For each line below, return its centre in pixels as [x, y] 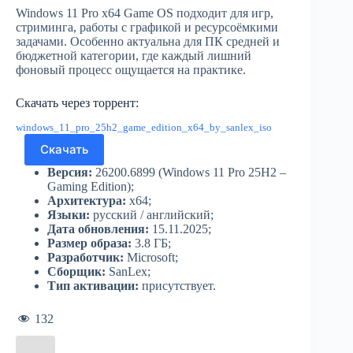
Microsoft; [151, 257]
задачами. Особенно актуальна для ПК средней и [148, 41]
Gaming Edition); [91, 186]
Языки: [69, 214]
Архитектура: [88, 200]
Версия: [70, 172]
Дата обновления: [98, 229]
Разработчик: [85, 257]
